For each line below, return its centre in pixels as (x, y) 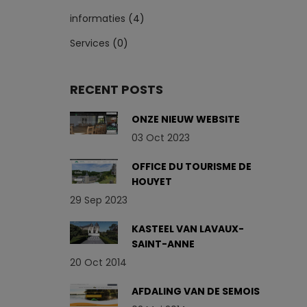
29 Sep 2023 (99, 200)
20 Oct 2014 (98, 262)
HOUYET (152, 182)
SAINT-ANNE (163, 244)
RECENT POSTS (116, 89)
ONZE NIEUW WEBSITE (186, 119)
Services (90, 43)
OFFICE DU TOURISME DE (192, 167)
